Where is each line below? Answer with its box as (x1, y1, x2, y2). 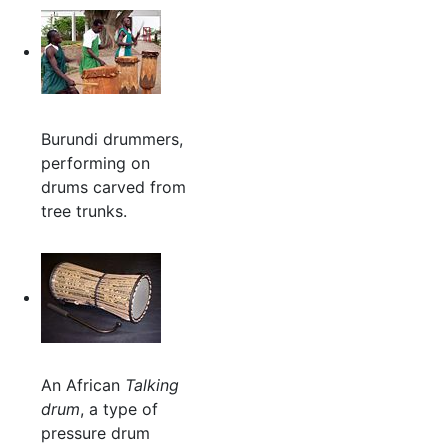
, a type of (79, 399, 158, 420)
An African (40, 375, 125, 396)
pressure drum (40, 423, 150, 444)
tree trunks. (40, 201, 127, 222)
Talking (124, 375, 179, 396)
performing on (40, 153, 150, 174)
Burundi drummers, (40, 129, 183, 150)
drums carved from (40, 177, 186, 198)
